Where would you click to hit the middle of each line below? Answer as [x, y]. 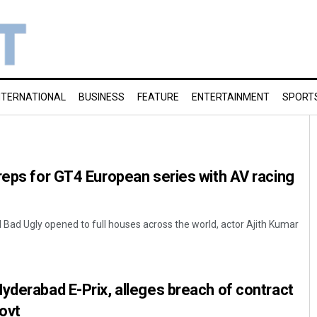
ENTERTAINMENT [231, 97]
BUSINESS [102, 97]
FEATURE [158, 97]
